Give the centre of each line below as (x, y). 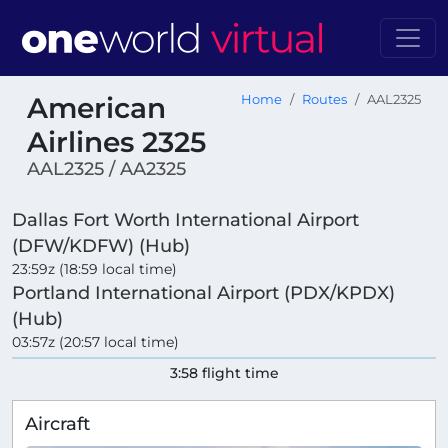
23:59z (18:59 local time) (94, 269)
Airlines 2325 (116, 142)
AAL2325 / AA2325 (106, 169)
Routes (324, 99)
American (96, 108)
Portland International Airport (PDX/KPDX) (203, 293)
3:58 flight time (224, 373)
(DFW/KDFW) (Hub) (101, 246)
